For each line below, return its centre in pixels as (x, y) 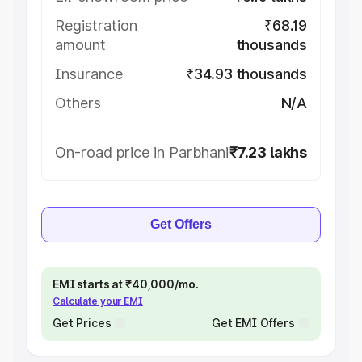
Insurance (89, 74)
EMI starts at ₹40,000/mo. (126, 284)
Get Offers (181, 224)
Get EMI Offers (253, 323)
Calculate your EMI (98, 301)
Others (78, 103)
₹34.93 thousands (246, 74)
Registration (96, 25)
